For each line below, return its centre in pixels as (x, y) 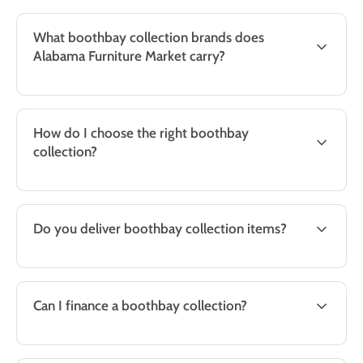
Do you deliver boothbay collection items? (160, 228)
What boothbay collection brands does (149, 37)
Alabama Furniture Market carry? (129, 56)
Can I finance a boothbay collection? (140, 305)
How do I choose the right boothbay (141, 133)
